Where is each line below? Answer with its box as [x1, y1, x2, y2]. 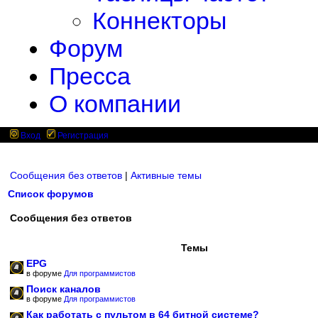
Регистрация [55, 131, 109, 141]
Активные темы [131, 170, 202, 181]
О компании [49, 90, 181, 117]
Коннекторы [92, 7, 226, 34]
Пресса [49, 62, 131, 89]
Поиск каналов [26, 283, 101, 295]
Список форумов [8, 188, 94, 199]
